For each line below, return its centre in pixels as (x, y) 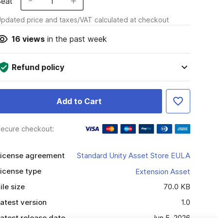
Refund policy (38, 67)
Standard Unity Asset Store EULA (133, 155)
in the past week (76, 39)
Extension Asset (163, 171)
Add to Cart (79, 101)
